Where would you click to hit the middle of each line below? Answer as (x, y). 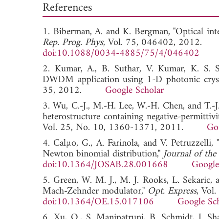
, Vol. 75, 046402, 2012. (153, 43)
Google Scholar (134, 90)
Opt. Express (172, 191)
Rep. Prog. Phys (73, 43)
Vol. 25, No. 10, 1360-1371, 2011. (125, 128)
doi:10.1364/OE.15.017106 (98, 202)
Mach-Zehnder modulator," (95, 191)
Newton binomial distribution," (103, 154)
